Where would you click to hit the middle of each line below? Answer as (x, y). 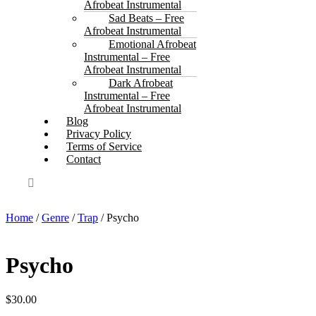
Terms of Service (104, 147)
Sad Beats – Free (146, 18)
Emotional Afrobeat (152, 44)
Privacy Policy (99, 134)
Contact (84, 159)
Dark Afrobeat (141, 83)
